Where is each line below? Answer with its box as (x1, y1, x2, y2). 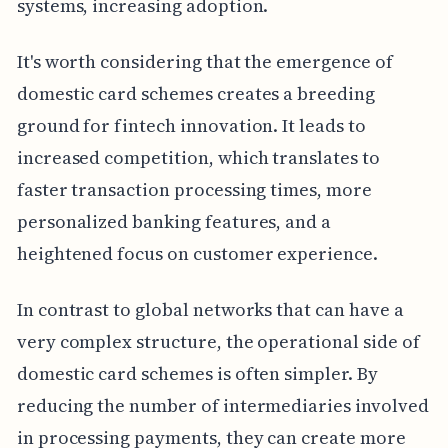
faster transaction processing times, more (16, 177, 372, 203)
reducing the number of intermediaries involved (16, 393, 429, 419)
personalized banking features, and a (16, 209, 332, 235)
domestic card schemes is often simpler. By (16, 361, 378, 387)
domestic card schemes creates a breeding (16, 81, 375, 107)
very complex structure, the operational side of (16, 329, 420, 355)
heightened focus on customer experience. (16, 241, 378, 267)
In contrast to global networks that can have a (16, 297, 404, 323)
